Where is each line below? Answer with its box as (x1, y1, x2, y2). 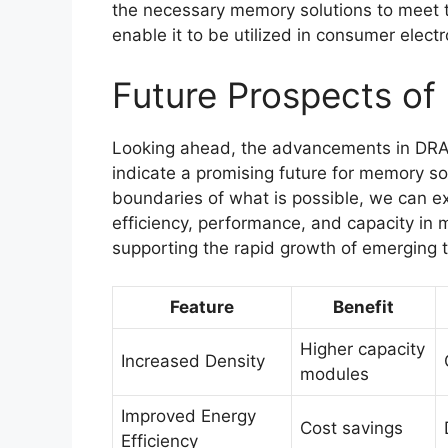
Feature (170, 297, 234, 318)
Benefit (333, 297, 394, 318)
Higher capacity (300, 339, 425, 360)
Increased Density (121, 351, 265, 372)
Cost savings (300, 418, 403, 439)
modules (300, 364, 369, 385)
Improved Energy (121, 406, 256, 427)
